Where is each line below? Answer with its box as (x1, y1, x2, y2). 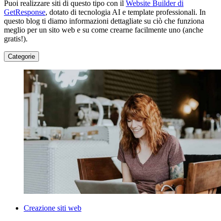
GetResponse (4, 8, 45, 17)
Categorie (8, 53, 35, 61)
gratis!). (4, 35, 28, 43)
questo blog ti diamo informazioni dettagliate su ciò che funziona (4, 17, 204, 26)
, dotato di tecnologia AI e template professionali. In (45, 8, 206, 17)
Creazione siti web (24, 204, 81, 213)
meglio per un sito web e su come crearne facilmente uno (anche (4, 26, 203, 35)
